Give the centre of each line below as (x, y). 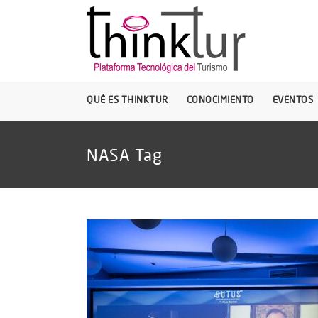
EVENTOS (292, 99)
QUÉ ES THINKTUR (127, 99)
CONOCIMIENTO (220, 99)
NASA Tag (124, 154)
